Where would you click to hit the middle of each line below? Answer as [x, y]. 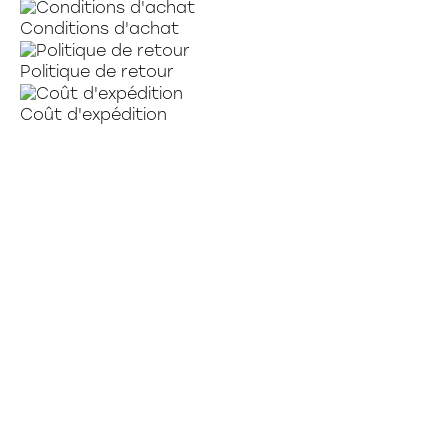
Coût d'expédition [93, 115]
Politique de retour [97, 72]
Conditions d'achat [99, 29]
